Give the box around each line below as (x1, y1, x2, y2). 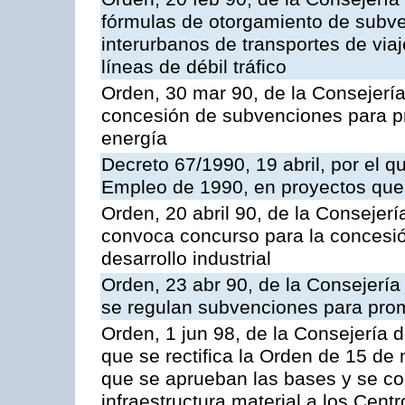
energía (101, 127, 167, 150)
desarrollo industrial (101, 248, 271, 270)
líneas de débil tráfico (101, 56, 287, 79)
